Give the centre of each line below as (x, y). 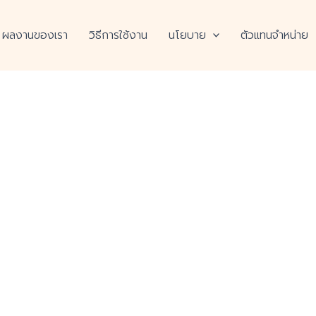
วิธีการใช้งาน (118, 35)
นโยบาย (187, 35)
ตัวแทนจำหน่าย (275, 35)
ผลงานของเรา (35, 35)
